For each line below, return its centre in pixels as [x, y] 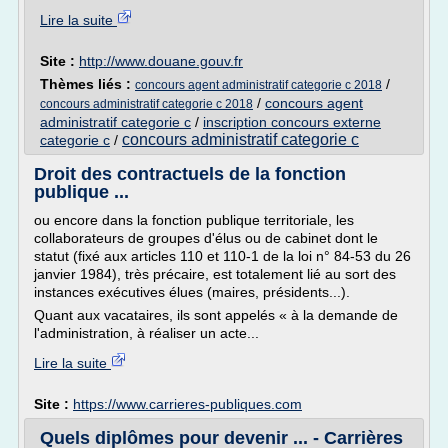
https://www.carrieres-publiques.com [187, 404]
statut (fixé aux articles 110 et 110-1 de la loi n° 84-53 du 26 [222, 256]
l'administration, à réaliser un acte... [146, 333]
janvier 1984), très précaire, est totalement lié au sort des [215, 274]
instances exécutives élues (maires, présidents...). [192, 292]
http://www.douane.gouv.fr [161, 61]
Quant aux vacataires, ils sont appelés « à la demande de [216, 315]
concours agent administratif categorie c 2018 [258, 85]
